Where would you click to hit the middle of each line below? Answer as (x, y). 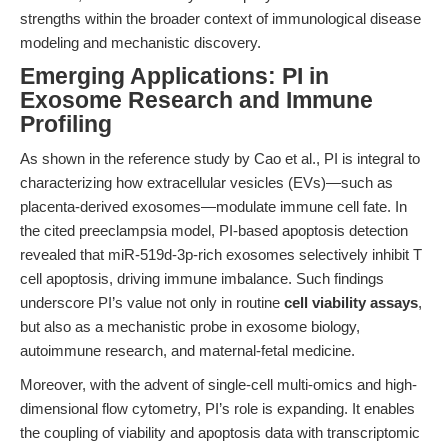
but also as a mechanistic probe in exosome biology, (190, 326)
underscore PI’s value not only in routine (152, 302)
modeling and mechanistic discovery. (140, 42)
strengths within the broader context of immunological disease (220, 18)
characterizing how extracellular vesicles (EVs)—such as (206, 182)
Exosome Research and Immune (196, 100)
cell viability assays (351, 302)
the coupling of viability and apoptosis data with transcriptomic (220, 432)
